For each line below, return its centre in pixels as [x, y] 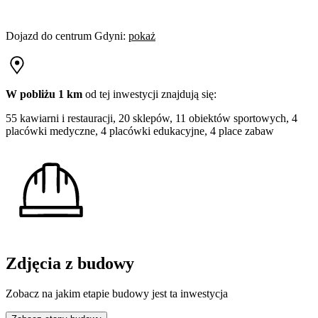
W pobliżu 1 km [44, 94]
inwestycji [136, 94]
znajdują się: [187, 94]
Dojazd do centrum [49, 35]
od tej [98, 94]
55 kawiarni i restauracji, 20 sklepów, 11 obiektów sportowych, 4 [152, 118]
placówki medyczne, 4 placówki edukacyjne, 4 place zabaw [140, 131]
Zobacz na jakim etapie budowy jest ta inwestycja [117, 293]
